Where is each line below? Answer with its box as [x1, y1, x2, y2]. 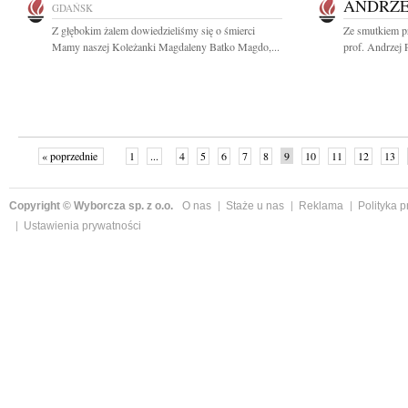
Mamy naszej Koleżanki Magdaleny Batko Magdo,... [52, 39, 280, 54]
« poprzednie [41, 148, 100, 163]
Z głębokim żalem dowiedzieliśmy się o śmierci [52, 23, 255, 37]
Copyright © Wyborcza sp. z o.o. [9, 199, 173, 212]
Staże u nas [226, 199, 284, 212]
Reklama [299, 199, 343, 212]
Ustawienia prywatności [24, 219, 141, 232]
